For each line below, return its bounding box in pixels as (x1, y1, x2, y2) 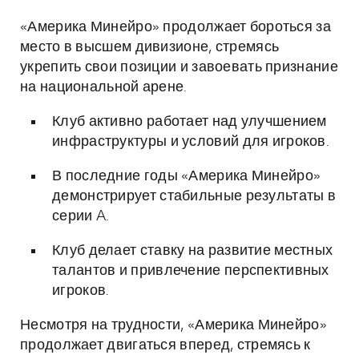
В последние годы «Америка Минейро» (52, 169, 321, 184)
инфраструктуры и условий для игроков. (52, 135, 329, 149)
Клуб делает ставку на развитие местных (52, 244, 333, 258)
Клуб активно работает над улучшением (52, 115, 327, 129)
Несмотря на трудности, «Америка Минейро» (20, 318, 327, 333)
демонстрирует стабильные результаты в (52, 189, 337, 204)
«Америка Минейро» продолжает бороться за (20, 20, 331, 34)
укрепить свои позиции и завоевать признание (20, 60, 338, 75)
